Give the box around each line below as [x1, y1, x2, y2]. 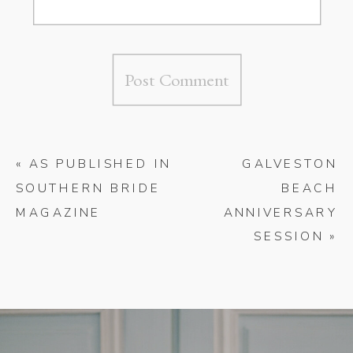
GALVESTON [241, 155, 338, 173]
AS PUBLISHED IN [28, 155, 172, 173]
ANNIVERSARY [223, 203, 338, 221]
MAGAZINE [15, 203, 102, 221]
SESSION [254, 228, 325, 245]
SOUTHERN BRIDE [15, 180, 162, 197]
